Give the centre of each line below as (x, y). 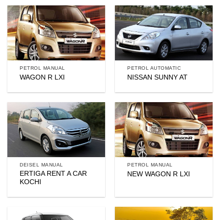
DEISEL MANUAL (41, 165)
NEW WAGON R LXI (159, 174)
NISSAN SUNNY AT (158, 77)
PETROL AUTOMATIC (154, 68)
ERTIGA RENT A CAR (54, 173)
